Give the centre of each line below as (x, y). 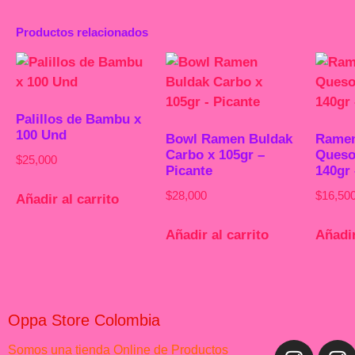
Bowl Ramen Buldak (229, 139)
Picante (189, 171)
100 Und (41, 135)
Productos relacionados (82, 32)
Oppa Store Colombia (84, 320)
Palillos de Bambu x (78, 119)
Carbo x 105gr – (216, 155)
